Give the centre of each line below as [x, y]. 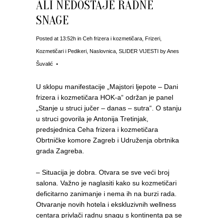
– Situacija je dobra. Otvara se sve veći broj [103, 172]
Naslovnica [103, 51]
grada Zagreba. [60, 151]
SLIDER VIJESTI [139, 51]
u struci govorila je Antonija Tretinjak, [92, 118]
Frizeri [153, 38]
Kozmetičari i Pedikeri [61, 51]
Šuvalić [45, 64]
